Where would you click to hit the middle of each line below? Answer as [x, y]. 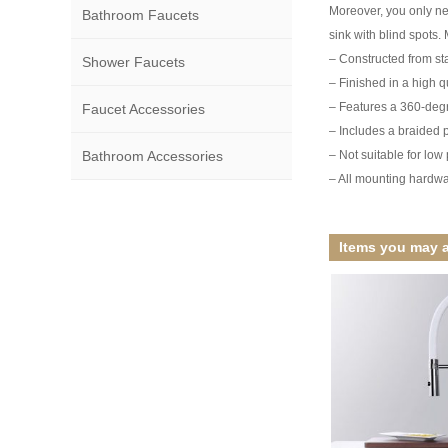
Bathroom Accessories [153, 155]
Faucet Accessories [144, 108]
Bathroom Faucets [141, 14]
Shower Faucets [134, 61]
